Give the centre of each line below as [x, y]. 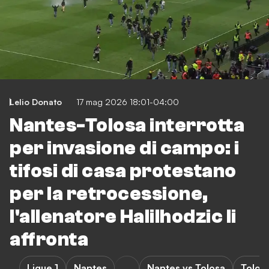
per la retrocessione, [109, 194]
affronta [49, 240]
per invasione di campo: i [125, 149]
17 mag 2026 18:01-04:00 [128, 102]
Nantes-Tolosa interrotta [127, 126]
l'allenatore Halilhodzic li [123, 217]
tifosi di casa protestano [123, 171]
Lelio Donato [36, 102]
